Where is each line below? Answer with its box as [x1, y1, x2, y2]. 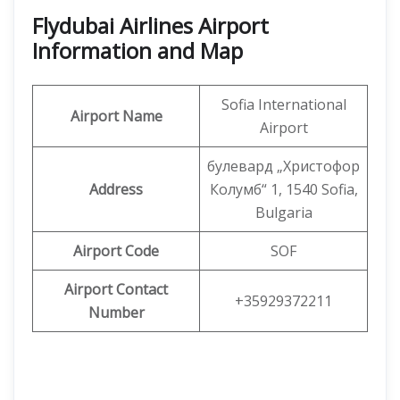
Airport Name [70, 106, 162, 126]
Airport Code [73, 241, 159, 261]
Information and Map [32, 36, 243, 65]
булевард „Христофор [207, 156, 360, 176]
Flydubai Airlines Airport [32, 11, 269, 40]
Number [87, 303, 145, 322]
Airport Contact [64, 279, 168, 299]
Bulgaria [254, 203, 312, 222]
